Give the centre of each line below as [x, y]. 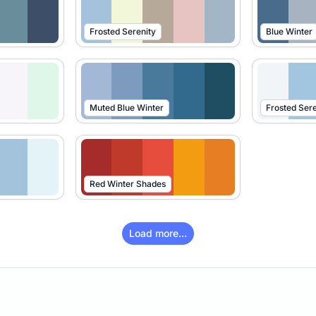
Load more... [158, 233]
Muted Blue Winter [126, 108]
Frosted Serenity [122, 31]
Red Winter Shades [127, 184]
